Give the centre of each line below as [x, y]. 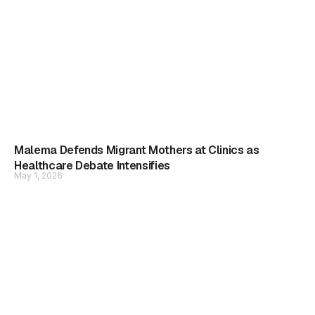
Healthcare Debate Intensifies [92, 166]
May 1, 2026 [38, 175]
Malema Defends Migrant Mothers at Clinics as [137, 150]
